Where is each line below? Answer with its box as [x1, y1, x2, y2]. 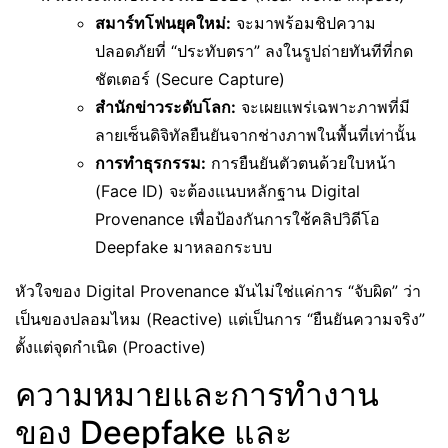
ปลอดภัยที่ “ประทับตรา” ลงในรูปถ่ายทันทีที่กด [95, 41, 413, 61]
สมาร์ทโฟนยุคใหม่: [95, 13, 231, 33]
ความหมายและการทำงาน [15, 375, 379, 414]
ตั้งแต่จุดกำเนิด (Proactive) [15, 337, 206, 357]
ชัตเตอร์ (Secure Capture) [95, 69, 285, 89]
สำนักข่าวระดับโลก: [95, 97, 236, 117]
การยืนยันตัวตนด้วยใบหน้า [206, 153, 396, 173]
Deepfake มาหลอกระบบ [95, 237, 272, 257]
